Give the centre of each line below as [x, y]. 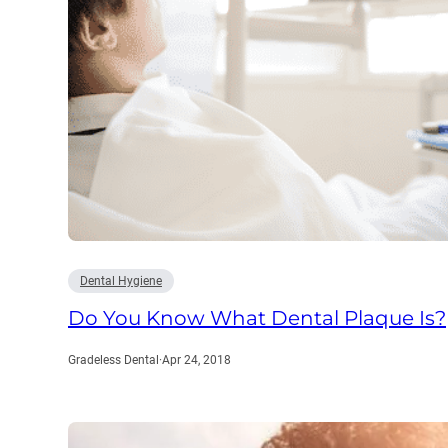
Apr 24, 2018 [196, 360]
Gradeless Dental [113, 360]
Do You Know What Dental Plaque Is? [257, 318]
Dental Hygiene [121, 281]
